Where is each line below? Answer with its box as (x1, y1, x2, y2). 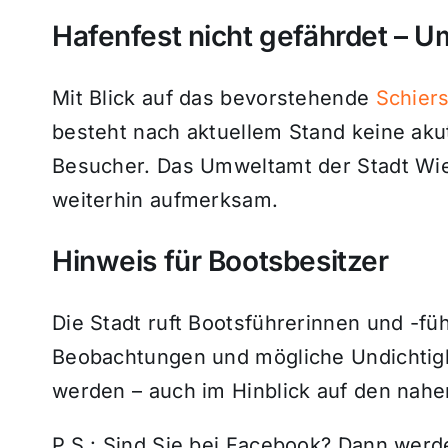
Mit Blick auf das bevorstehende (51, 85, 376, 110)
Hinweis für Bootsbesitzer (51, 243, 389, 278)
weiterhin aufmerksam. (51, 187, 279, 212)
